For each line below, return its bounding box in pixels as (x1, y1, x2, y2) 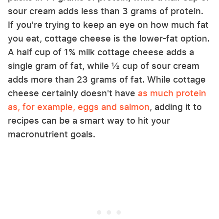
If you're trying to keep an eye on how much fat (8, 19, 209, 30)
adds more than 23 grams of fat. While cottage (8, 74, 206, 85)
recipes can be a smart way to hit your (8, 115, 170, 126)
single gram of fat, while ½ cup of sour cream (8, 60, 199, 71)
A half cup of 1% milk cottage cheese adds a (8, 46, 194, 57)
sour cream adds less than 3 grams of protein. (8, 5, 203, 16)
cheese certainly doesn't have (8, 88, 138, 98)
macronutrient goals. (8, 129, 98, 139)
